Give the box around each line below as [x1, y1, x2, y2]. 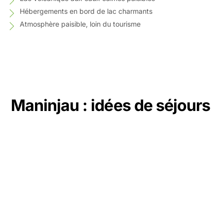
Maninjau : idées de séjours [10, 96, 211, 115]
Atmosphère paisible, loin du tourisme [20, 20, 141, 28]
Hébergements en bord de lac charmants [20, 7, 152, 15]
